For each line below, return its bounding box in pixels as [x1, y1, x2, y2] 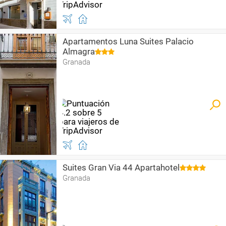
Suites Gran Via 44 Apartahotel [63, 162, 180, 173]
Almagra [63, 46, 95, 56]
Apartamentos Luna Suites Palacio [63, 36, 194, 46]
